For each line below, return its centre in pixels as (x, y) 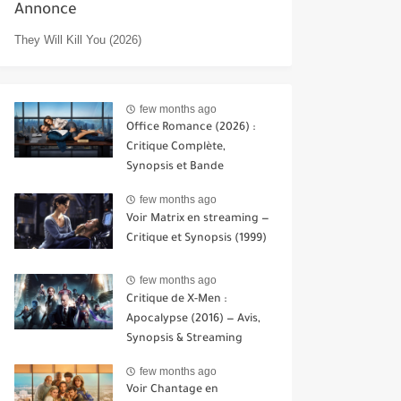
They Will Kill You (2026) (78, 40)
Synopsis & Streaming (184, 339)
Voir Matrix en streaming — (198, 219)
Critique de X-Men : (176, 299)
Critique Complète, (176, 148)
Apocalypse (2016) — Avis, (193, 319)
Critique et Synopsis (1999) (196, 239)
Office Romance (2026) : (191, 128)
